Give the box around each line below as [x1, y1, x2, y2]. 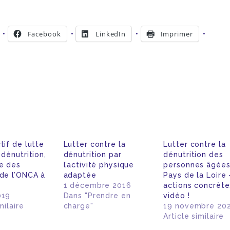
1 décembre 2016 [63, 181, 131, 189]
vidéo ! [163, 191, 190, 200]
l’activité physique [63, 160, 135, 169]
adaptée [63, 170, 97, 179]
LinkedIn [95, 29, 126, 39]
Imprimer [160, 29, 193, 39]
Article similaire [163, 212, 224, 220]
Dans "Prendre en [63, 191, 131, 200]
